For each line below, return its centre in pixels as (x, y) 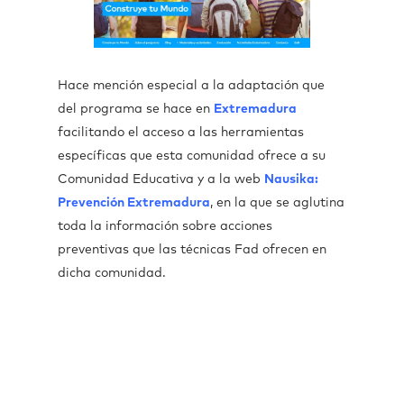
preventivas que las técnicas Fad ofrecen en (192, 250)
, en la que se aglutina (277, 203)
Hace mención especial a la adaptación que (191, 86)
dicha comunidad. (112, 274)
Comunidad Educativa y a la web (161, 180)
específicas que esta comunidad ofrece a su (192, 156)
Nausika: (291, 180)
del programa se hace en (136, 110)
